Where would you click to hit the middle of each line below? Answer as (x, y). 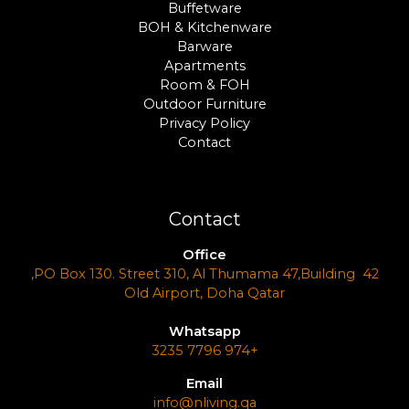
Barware (204, 47)
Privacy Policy (204, 123)
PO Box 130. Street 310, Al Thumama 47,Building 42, (206, 274)
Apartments (204, 66)
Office (204, 255)
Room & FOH (204, 85)
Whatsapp (204, 332)
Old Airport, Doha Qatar (204, 294)
